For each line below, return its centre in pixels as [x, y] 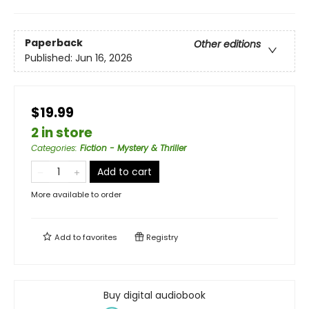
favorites [100, 237]
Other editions [227, 44]
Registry [161, 237]
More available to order [76, 195]
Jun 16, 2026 [104, 58]
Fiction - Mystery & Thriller [133, 148]
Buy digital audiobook [154, 295]
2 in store [62, 133]
